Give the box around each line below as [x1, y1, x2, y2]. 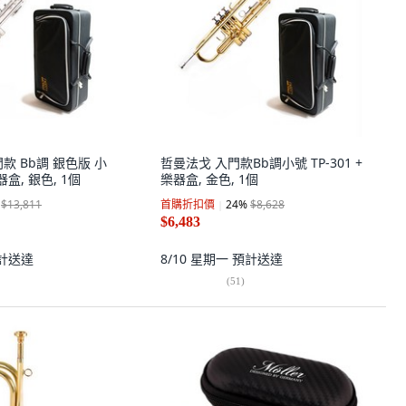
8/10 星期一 [160, 250, 232, 267]
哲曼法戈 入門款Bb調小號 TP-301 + [160, 154, 362, 171]
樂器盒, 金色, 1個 [160, 170, 258, 188]
